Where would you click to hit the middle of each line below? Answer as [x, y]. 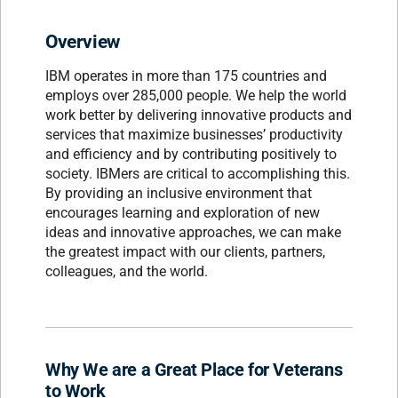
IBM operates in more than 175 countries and [186, 76]
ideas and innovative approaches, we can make [193, 232]
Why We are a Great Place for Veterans [194, 370]
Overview [83, 42]
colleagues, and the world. [127, 271]
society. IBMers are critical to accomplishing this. [198, 174]
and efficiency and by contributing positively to [191, 154]
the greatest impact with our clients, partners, [185, 252]
